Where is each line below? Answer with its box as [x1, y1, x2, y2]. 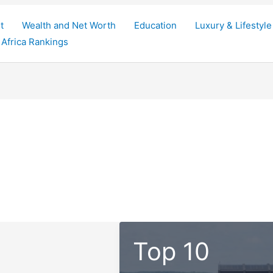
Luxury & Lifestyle [195, 19, 272, 31]
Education [134, 19, 177, 31]
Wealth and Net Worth [22, 19, 116, 31]
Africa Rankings [1, 36, 68, 48]
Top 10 [133, 236, 210, 266]
